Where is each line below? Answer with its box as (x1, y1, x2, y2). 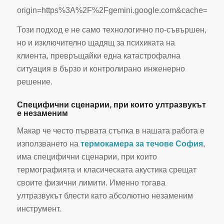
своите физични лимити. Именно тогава (16, 178, 165, 187)
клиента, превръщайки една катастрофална (16, 51, 180, 60)
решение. (16, 77, 52, 86)
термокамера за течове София (80, 139, 203, 148)
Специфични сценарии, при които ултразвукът (16, 100, 206, 109)
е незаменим (16, 109, 68, 118)
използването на (16, 139, 80, 148)
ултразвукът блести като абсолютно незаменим (16, 191, 193, 200)
